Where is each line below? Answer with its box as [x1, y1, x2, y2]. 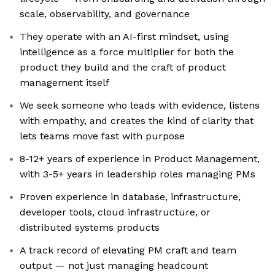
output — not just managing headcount [20, 260, 208, 272]
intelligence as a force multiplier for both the [20, 46, 234, 58]
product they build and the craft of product [20, 61, 226, 74]
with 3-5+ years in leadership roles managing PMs [20, 168, 255, 180]
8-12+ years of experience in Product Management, [20, 153, 260, 165]
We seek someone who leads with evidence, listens [20, 99, 260, 112]
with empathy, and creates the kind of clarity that [20, 115, 254, 127]
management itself [20, 77, 109, 89]
